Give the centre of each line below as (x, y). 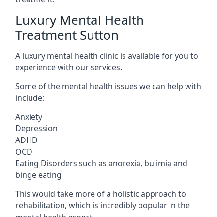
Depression (37, 128)
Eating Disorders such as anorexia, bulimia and (101, 163)
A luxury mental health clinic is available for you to (107, 55)
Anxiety (29, 116)
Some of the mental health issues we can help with (108, 86)
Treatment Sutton (67, 35)
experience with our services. (69, 67)
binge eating (39, 175)
